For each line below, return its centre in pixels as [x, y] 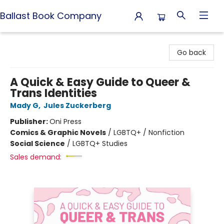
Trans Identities [53, 93]
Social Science [37, 143]
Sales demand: [36, 157]
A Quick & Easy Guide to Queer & [100, 82]
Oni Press [65, 121]
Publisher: [30, 121]
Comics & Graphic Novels [58, 132]
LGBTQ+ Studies [100, 143]
